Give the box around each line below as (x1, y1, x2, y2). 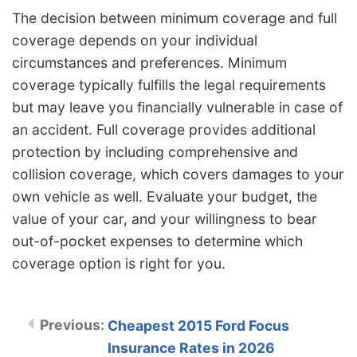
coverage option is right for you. (12, 255, 226, 273)
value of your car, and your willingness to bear (12, 210, 317, 228)
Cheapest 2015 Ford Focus (108, 317, 289, 335)
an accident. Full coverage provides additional (12, 121, 316, 139)
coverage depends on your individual (12, 32, 257, 49)
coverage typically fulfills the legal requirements (12, 76, 326, 94)
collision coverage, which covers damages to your (12, 166, 344, 183)
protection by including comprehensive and (12, 143, 298, 161)
